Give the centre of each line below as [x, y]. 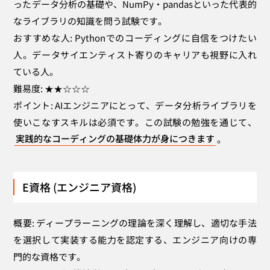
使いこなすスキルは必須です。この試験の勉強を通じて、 [135, 122]
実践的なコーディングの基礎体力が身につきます [115, 139]
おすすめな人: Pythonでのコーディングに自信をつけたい [135, 37]
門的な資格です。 [50, 256]
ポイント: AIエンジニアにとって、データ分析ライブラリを [135, 105]
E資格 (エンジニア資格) [80, 187]
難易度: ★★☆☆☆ [52, 88]
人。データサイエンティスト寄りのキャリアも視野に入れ [135, 54]
